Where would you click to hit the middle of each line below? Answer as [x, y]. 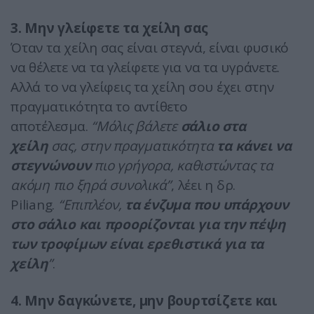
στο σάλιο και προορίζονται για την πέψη [148, 225]
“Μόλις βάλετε [136, 127]
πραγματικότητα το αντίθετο [99, 107]
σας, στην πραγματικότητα [132, 146]
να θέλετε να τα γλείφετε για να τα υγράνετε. [145, 68]
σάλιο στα [213, 127]
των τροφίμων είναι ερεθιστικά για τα [137, 244]
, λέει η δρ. [203, 185]
